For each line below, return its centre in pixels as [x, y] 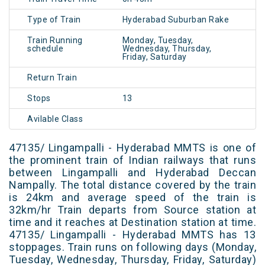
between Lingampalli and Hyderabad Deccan [132, 173]
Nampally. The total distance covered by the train [132, 185]
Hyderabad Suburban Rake [176, 20]
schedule [45, 49]
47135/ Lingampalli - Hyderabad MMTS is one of [132, 148]
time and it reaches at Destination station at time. [132, 222]
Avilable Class [55, 119]
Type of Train [54, 20]
